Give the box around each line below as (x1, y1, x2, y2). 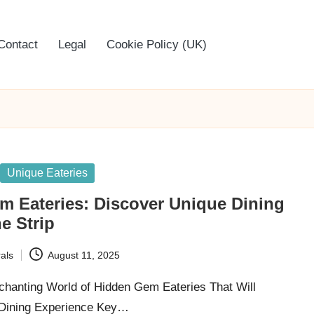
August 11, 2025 (47, 249, 120, 261)
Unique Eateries (7, 167, 88, 179)
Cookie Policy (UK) (107, 38, 207, 51)
